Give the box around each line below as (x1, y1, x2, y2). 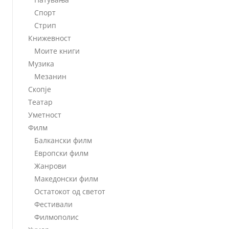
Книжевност (28, 33, 71, 43)
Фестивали (34, 199, 73, 209)
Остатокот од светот (34, 186, 105, 196)
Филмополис (34, 212, 79, 222)
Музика (28, 58, 54, 68)
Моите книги (34, 45, 80, 56)
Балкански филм (34, 135, 92, 145)
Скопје (28, 84, 51, 94)
